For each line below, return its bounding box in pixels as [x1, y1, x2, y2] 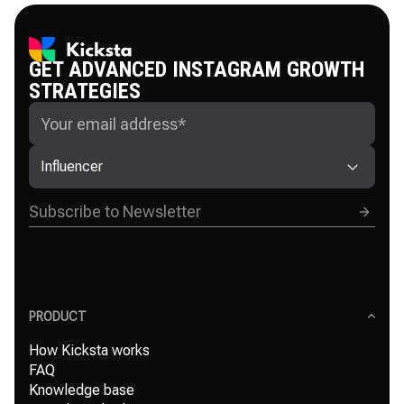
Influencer [41, 158, 103, 175]
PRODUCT [29, 309, 87, 324]
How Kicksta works [29, 342, 150, 359]
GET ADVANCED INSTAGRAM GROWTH [29, 57, 364, 82]
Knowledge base [29, 381, 134, 399]
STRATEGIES [29, 78, 141, 104]
